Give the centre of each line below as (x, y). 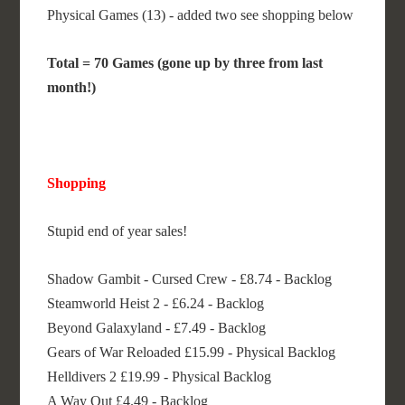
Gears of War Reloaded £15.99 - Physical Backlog (192, 352)
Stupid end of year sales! (119, 231)
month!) (72, 87)
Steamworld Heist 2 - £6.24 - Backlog (156, 303)
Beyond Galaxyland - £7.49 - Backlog (157, 328)
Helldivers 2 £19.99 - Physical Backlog (160, 377)
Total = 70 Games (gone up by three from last (185, 63)
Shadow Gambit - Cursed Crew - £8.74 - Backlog (190, 279)
